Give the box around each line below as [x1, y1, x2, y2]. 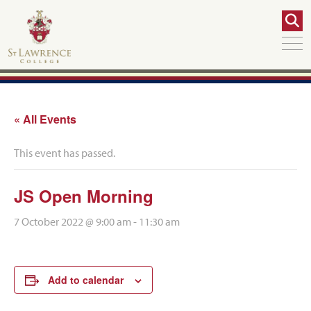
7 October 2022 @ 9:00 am [14, 215, 131, 228]
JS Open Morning [14, 184, 153, 208]
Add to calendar [48, 273, 124, 287]
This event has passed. [14, 146, 115, 160]
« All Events [14, 111, 76, 127]
